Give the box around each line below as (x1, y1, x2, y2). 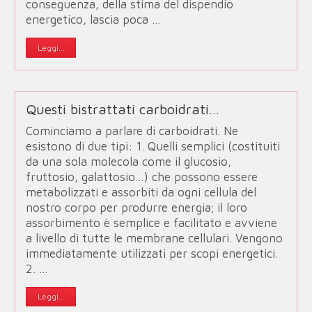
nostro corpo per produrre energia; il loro (26, 200, 248, 214)
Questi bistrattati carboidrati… (26, 100, 220, 117)
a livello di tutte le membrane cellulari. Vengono (26, 231, 283, 245)
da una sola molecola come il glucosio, (26, 154, 232, 169)
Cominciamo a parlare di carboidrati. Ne (26, 123, 239, 138)
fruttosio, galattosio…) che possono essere (26, 169, 258, 184)
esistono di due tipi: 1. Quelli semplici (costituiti (26, 139, 281, 153)
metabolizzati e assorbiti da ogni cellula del (26, 185, 257, 199)
